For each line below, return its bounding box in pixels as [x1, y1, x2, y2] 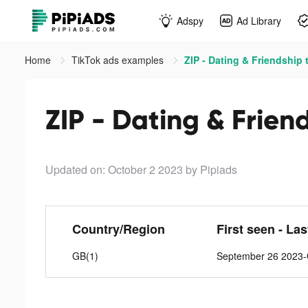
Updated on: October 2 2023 [45, 162, 183, 177]
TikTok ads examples [71, 53, 166, 67]
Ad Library [236, 13, 281, 27]
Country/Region [71, 220, 165, 238]
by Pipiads [186, 162, 237, 177]
